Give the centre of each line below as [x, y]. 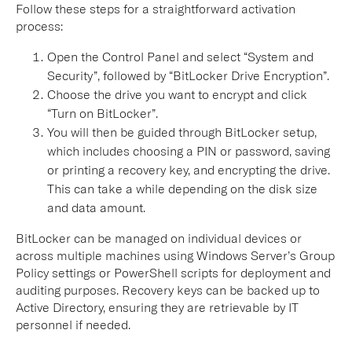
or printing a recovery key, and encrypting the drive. [189, 169]
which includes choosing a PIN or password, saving [189, 150]
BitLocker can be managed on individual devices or [159, 238]
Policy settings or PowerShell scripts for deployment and [173, 272]
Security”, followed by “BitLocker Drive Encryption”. [188, 75]
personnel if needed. [73, 324]
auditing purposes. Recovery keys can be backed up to [168, 290]
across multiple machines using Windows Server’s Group [175, 255]
